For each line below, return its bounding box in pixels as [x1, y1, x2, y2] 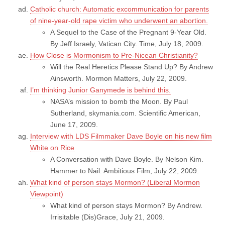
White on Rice [30, 143, 74, 152]
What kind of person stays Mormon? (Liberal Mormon [30, 178, 200, 186]
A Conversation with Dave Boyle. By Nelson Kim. [50, 155, 203, 163]
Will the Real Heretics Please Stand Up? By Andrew [50, 62, 213, 71]
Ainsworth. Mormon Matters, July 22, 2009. [50, 74, 187, 82]
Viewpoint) [30, 189, 63, 198]
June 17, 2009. [50, 120, 98, 129]
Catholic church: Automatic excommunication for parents [30, 5, 209, 13]
